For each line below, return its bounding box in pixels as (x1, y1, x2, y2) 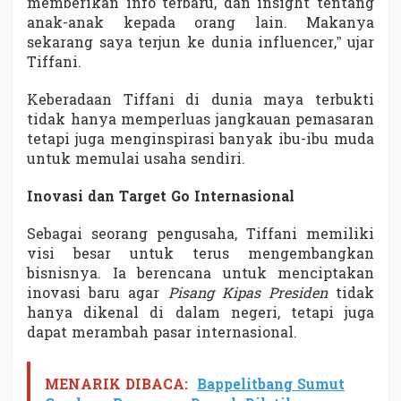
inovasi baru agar (27, 283, 168, 305)
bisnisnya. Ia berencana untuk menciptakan (27, 263, 374, 286)
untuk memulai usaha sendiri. (27, 149, 245, 171)
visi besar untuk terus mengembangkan (27, 243, 374, 266)
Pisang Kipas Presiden (167, 283, 328, 305)
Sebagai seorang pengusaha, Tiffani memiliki (27, 224, 374, 246)
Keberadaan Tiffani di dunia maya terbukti (27, 90, 374, 112)
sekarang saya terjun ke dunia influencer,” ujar (27, 32, 374, 55)
